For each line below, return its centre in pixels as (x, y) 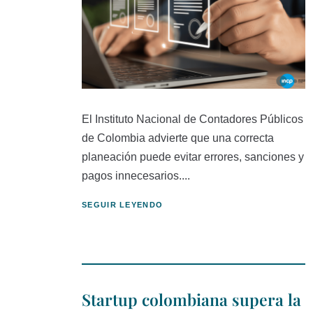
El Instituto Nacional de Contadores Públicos (192, 119)
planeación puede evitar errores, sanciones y (193, 156)
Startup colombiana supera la (191, 300)
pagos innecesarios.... (136, 175)
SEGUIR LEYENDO (123, 204)
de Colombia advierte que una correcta (178, 138)
